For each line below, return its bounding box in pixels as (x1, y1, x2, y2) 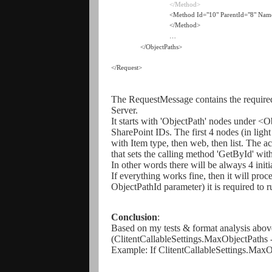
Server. (111, 105, 138, 115)
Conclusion (111, 212, 157, 222)
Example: (111, 245, 148, 255)
